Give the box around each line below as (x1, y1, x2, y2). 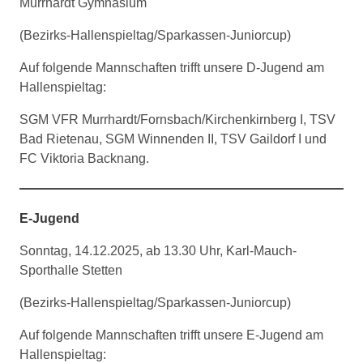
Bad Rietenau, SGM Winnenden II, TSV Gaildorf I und (19, 132, 327, 146)
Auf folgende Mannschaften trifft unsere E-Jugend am (19, 328, 323, 342)
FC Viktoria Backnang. (19, 152, 149, 165)
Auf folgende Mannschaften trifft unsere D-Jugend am (19, 61, 324, 75)
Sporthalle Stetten (19, 263, 122, 277)
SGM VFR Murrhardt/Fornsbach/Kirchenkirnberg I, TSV (19, 113, 335, 126)
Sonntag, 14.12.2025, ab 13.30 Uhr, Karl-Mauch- (19, 244, 297, 258)
